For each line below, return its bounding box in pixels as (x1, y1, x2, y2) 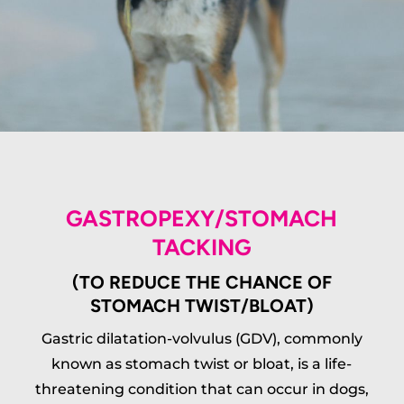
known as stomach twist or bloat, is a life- (51, 354, 353, 372)
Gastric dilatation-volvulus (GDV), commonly (41, 329, 363, 347)
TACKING (151, 233, 252, 261)
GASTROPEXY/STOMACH (66, 204, 338, 232)
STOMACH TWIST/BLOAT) (89, 294, 314, 317)
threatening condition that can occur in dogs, (34, 380, 369, 398)
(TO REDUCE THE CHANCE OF (71, 271, 332, 293)
